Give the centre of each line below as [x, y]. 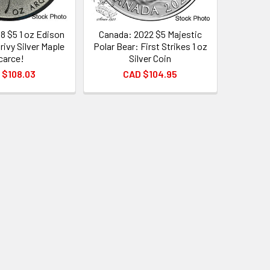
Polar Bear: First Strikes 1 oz [150, 46]
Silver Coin [150, 58]
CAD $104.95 [150, 74]
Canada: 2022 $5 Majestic [150, 34]
